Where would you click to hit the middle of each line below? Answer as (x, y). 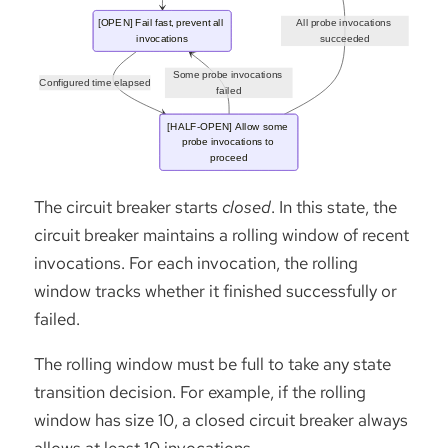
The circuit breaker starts (128, 206)
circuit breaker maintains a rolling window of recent (221, 234)
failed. (57, 318)
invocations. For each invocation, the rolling (196, 262)
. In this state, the (334, 206)
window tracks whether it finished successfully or (215, 290)
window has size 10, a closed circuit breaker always (221, 419)
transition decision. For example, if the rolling (200, 391)
